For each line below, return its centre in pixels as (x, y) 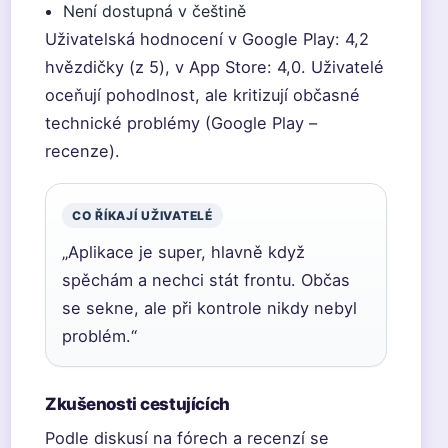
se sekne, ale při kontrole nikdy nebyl (209, 308)
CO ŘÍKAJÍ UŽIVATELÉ (142, 215)
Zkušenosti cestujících (137, 404)
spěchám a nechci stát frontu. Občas (206, 280)
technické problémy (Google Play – (181, 123)
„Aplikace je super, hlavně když (183, 252)
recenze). (82, 151)
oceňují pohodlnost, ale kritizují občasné (202, 95)
